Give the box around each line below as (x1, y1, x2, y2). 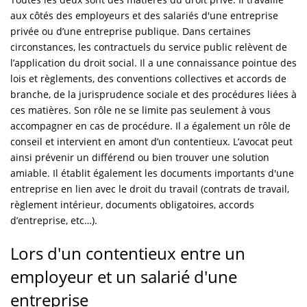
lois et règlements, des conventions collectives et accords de (10, 71, 286, 85)
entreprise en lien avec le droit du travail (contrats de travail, (10, 182, 289, 195)
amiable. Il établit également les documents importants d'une (10, 166, 294, 180)
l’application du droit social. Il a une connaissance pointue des (10, 56, 297, 69)
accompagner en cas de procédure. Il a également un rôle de (10, 119, 291, 132)
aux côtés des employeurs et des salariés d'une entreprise (10, 8, 278, 22)
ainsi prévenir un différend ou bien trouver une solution (10, 150, 269, 164)
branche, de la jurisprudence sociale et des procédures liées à (10, 87, 297, 101)
